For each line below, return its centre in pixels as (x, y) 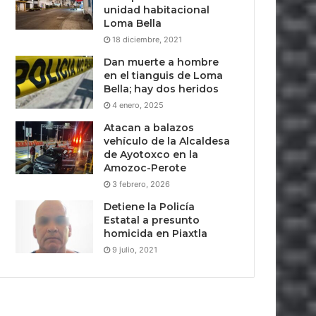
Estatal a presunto (152, 220)
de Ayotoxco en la (151, 154)
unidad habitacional (157, 10)
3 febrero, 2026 (141, 184)
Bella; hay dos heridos (162, 89)
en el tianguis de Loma (164, 75)
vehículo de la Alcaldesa (167, 141)
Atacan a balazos (149, 128)
